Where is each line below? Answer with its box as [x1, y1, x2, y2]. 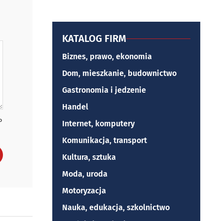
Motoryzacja [62, 186, 106, 195]
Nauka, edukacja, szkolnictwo [62, 203, 170, 212]
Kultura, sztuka [62, 152, 116, 162]
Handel [62, 102, 88, 111]
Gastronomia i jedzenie [62, 85, 146, 95]
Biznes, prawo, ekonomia [62, 52, 152, 61]
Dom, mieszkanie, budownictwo [62, 69, 177, 78]
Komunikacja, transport [62, 136, 147, 145]
